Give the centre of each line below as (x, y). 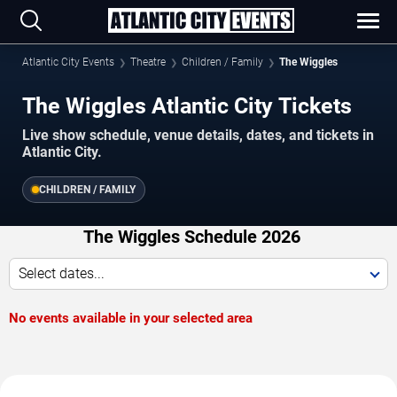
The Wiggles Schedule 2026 (192, 237)
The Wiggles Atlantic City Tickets (187, 106)
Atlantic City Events (68, 62)
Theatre (148, 62)
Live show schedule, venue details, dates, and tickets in (198, 136)
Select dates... (62, 274)
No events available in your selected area (131, 319)
